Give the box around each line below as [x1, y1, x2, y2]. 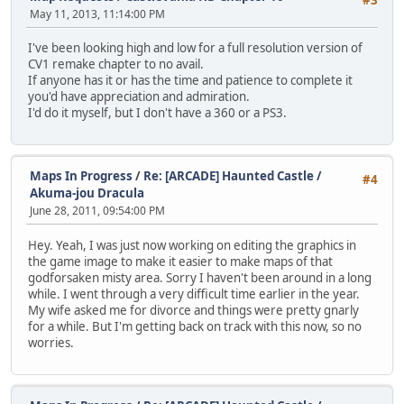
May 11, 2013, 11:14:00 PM [30, 5, 165, 22]
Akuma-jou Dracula [30, 185, 144, 202]
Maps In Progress [30, 168, 133, 185]
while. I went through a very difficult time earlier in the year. [28, 285, 360, 302]
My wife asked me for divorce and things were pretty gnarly [28, 301, 359, 318]
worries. [28, 334, 74, 351]
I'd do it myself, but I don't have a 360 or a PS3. [28, 104, 287, 121]
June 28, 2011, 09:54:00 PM [30, 203, 165, 219]
